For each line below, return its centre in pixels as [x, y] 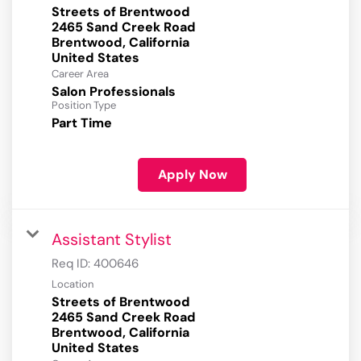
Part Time [82, 123]
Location [73, 284]
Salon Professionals [114, 92]
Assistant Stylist [112, 240]
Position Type [84, 106]
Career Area [80, 74]
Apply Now [192, 175]
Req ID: [73, 264]
